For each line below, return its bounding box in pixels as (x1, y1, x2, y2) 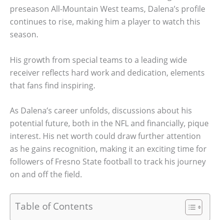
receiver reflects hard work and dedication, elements (10, 67, 205, 78)
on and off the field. (10, 169, 82, 180)
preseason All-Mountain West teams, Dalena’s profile (10, 3, 205, 15)
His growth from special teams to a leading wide (10, 54, 187, 65)
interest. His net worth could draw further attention (10, 131, 201, 142)
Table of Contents (15, 199, 93, 213)
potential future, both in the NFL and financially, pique (10, 118, 209, 129)
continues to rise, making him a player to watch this (10, 16, 200, 27)
